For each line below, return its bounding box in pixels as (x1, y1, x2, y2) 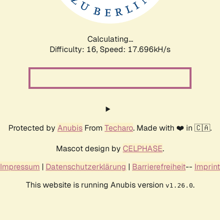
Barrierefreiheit (132, 161, 186, 172)
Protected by (8, 122, 57, 133)
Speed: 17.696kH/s (100, 44, 170, 55)
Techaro (105, 122, 133, 133)
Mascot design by (56, 143, 123, 154)
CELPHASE (123, 143, 163, 154)
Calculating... (87, 33, 133, 44)
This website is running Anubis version (26, 179, 165, 190)
